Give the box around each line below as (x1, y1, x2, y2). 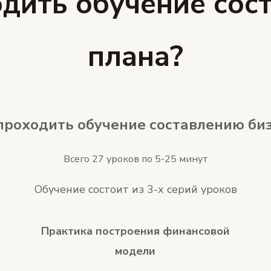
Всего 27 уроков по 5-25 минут (63, 152, 208, 166)
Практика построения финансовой (41, 223, 230, 238)
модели (115, 243, 156, 258)
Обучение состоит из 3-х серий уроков (34, 181, 237, 197)
